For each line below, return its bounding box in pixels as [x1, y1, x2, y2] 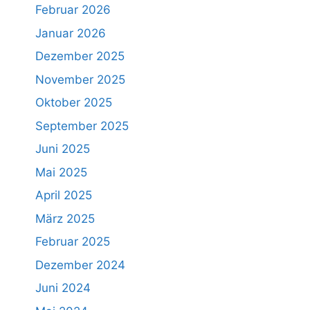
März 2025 [35, 211, 95, 226]
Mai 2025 [35, 165, 87, 179]
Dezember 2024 [35, 257, 125, 272]
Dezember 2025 [35, 49, 125, 64]
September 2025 [35, 118, 129, 133]
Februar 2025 [35, 235, 110, 249]
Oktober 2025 [35, 95, 112, 110]
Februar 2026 [35, 3, 111, 17]
